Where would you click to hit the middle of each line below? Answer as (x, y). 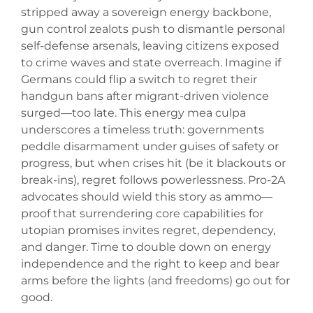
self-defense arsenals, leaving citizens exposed (150, 46)
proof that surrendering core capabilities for (142, 214)
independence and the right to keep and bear (150, 264)
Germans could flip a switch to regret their (139, 80)
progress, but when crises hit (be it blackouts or (153, 163)
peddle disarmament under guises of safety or (150, 147)
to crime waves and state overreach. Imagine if (151, 63)
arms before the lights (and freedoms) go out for (155, 281)
